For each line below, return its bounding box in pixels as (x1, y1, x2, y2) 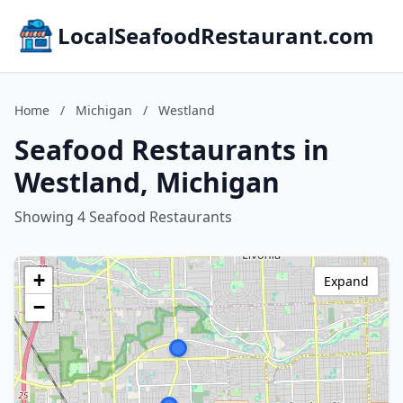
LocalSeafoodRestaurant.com (58, 21, 374, 50)
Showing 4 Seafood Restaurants (14, 207, 232, 227)
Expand (324, 273, 369, 290)
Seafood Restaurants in (14, 131, 329, 168)
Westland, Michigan (14, 164, 280, 201)
